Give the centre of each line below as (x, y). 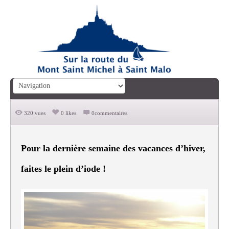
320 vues (35, 113)
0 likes (68, 113)
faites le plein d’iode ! (63, 169)
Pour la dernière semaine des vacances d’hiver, (113, 148)
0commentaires (109, 113)
